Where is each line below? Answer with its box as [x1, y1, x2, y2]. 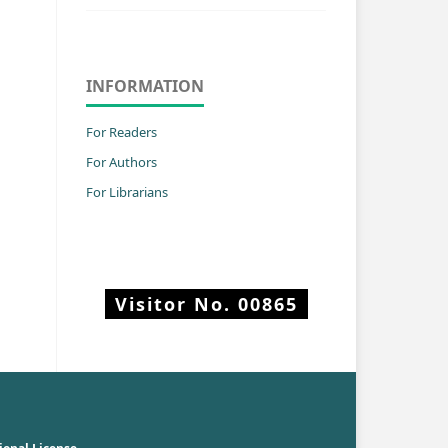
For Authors [86, 152, 157, 171]
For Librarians [86, 182, 168, 201]
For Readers [86, 122, 157, 141]
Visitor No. [114, 291, 238, 316]
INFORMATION [86, 74, 204, 97]
